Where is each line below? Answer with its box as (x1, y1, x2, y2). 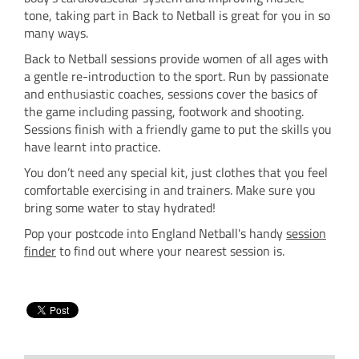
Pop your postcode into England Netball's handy (24, 224, 286, 243)
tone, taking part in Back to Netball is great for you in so (24, 6, 330, 25)
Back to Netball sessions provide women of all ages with (24, 49, 329, 68)
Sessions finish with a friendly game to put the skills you (24, 119, 332, 139)
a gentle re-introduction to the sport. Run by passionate (24, 67, 329, 86)
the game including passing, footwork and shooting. (24, 102, 304, 121)
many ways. (24, 23, 88, 42)
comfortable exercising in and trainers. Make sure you (24, 180, 316, 200)
